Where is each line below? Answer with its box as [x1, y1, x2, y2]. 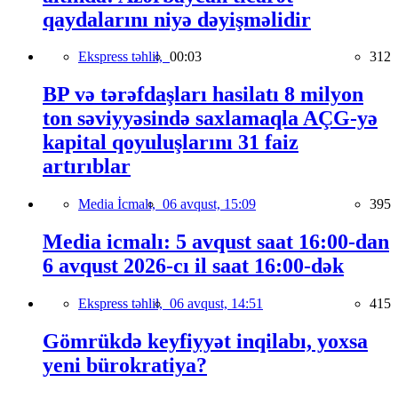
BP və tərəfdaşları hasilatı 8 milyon [43, 83, 363, 107]
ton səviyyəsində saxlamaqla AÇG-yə [43, 107, 378, 131]
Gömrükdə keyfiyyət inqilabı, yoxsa [43, 330, 368, 353]
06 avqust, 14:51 [170, 296, 263, 312]
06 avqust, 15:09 [163, 196, 256, 212]
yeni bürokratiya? [43, 354, 207, 377]
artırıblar [43, 155, 131, 179]
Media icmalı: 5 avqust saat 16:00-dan [43, 230, 389, 254]
